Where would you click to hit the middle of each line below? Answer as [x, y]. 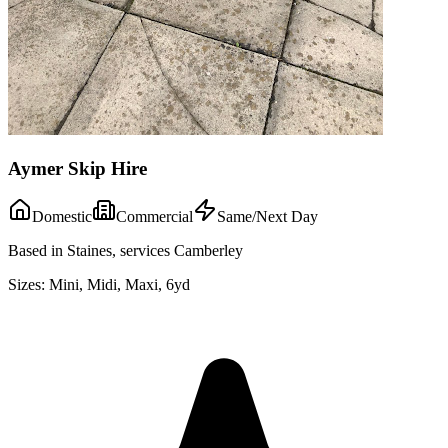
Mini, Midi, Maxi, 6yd [119, 285]
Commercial [154, 217]
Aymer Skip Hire [77, 168]
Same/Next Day [267, 217]
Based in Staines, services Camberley [125, 251]
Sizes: [26, 285]
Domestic [62, 217]
